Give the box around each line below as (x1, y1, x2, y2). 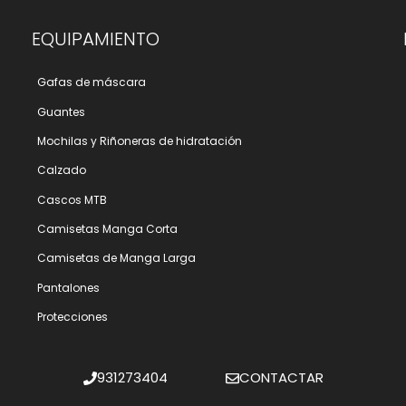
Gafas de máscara (36, 74, 146, 91)
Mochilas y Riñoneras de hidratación (36, 132, 242, 149)
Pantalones (36, 279, 100, 295)
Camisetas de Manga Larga (36, 250, 196, 266)
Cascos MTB (36, 191, 107, 208)
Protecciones (36, 309, 108, 325)
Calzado (36, 162, 86, 179)
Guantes (36, 103, 85, 120)
